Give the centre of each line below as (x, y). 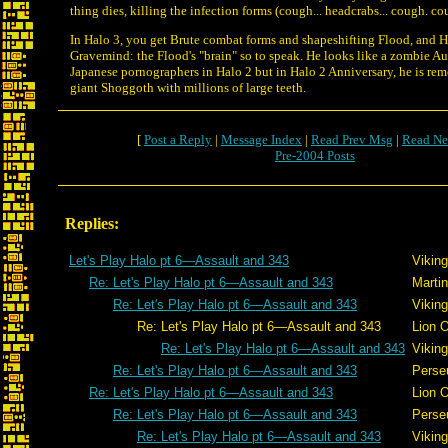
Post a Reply (178, 139)
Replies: (92, 223)
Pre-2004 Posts (315, 155)
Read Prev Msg (352, 139)
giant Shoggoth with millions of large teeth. (188, 87)
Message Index (261, 139)
